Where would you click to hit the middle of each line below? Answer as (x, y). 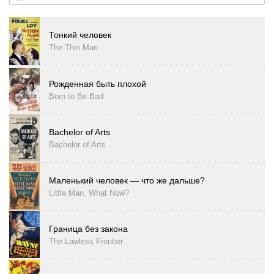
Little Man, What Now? (89, 193)
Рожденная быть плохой (98, 84)
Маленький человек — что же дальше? (127, 180)
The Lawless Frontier (86, 242)
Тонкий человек (80, 35)
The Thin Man (73, 48)
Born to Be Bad (76, 97)
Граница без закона (88, 229)
